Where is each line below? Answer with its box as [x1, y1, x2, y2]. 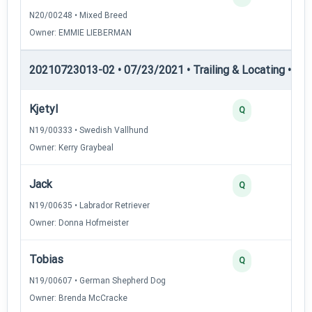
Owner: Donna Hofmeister [29, 217, 129, 228]
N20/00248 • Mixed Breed [29, 10, 127, 20]
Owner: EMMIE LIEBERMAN [29, 27, 132, 38]
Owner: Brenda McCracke [29, 292, 127, 303]
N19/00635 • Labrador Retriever [29, 200, 150, 210]
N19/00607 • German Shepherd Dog [29, 275, 166, 286]
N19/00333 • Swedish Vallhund [29, 125, 148, 135]
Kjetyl [29, 102, 58, 116]
